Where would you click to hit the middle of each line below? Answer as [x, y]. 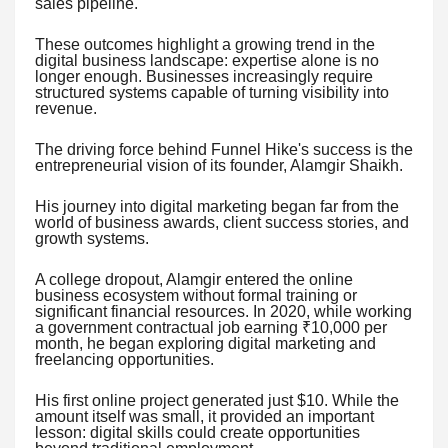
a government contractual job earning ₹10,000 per [211, 327]
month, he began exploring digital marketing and [205, 343]
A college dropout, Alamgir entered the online [194, 279]
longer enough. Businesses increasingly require [204, 76]
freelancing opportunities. [124, 359]
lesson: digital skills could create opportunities [197, 432]
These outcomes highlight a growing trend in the [205, 44]
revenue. [66, 108]
